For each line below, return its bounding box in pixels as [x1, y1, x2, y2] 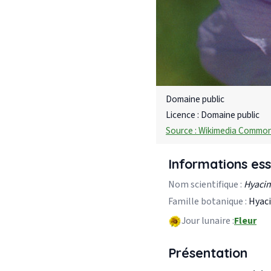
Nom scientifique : [168, 177, 242, 191]
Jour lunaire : [181, 214, 234, 228]
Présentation [168, 244, 247, 261]
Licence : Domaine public [166, 108, 260, 122]
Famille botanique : [168, 194, 247, 208]
